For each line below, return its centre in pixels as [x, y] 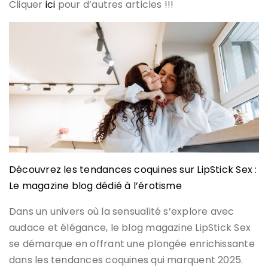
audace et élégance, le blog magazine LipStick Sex [130, 228]
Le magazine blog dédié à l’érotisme [95, 186]
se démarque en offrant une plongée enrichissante [132, 244]
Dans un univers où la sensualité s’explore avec [122, 212]
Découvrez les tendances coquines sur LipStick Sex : [133, 170]
